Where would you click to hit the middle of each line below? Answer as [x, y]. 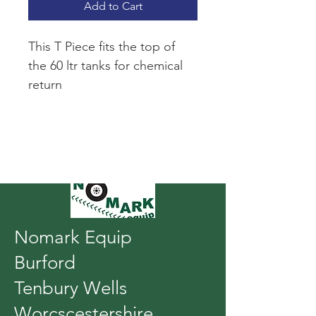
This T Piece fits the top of [103, 46]
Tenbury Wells [71, 288]
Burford [47, 262]
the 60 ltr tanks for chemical [107, 65]
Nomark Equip [73, 237]
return [45, 84]
